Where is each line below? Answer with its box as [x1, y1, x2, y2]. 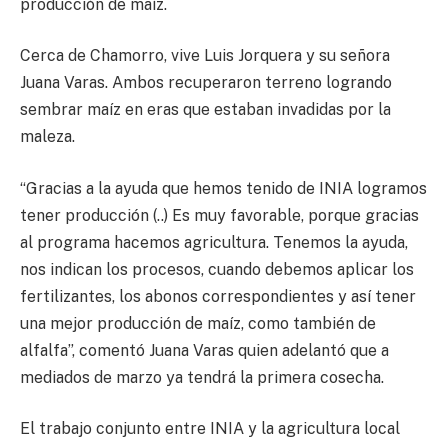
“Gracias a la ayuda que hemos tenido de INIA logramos [20, 178, 427, 198]
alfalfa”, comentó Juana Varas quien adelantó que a [20, 340, 389, 360]
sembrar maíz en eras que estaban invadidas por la [20, 100, 391, 120]
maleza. [20, 127, 75, 147]
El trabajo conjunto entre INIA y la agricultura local [20, 419, 400, 439]
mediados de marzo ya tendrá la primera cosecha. [20, 367, 384, 387]
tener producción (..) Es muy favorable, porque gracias [20, 205, 419, 225]
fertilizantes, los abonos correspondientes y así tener [20, 286, 416, 306]
